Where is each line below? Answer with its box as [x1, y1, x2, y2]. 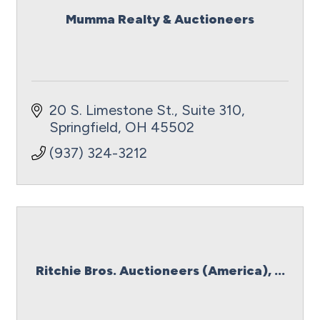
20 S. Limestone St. [49, 101, 174, 119]
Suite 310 [181, 101, 241, 119]
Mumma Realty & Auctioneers [66, 11, 254, 27]
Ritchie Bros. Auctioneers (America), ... [35, 262, 285, 279]
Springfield [49, 119, 118, 136]
